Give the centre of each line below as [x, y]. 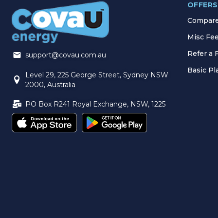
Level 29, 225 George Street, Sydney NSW [97, 75]
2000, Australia [50, 84]
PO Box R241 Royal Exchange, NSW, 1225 [95, 104]
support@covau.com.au [65, 55]
